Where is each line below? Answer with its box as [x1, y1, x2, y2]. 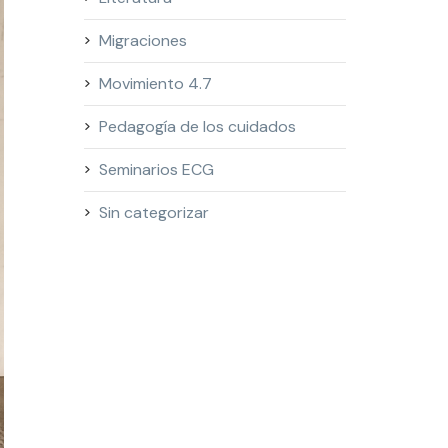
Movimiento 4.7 [98, 73, 212, 94]
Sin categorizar [98, 202, 209, 223]
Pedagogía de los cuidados [98, 116, 296, 137]
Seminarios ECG [98, 159, 214, 180]
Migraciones [98, 30, 187, 51]
